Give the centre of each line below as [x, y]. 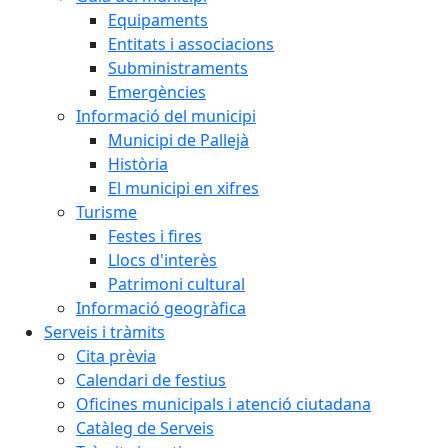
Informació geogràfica [161, 308]
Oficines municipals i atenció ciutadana [223, 404]
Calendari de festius [151, 380]
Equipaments [158, 20]
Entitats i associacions [191, 44]
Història [138, 164]
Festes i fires [155, 236]
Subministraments [178, 68]
